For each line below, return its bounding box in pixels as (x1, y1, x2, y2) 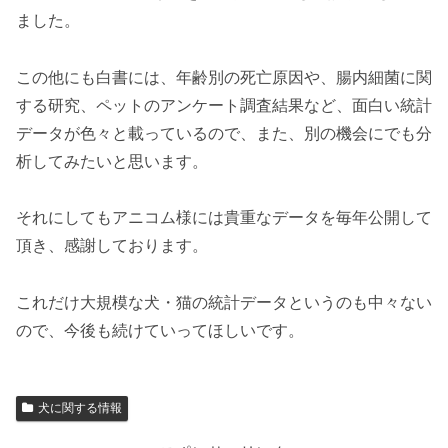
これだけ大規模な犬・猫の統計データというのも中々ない (16, 294, 432, 312)
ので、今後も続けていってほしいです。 (16, 322, 304, 340)
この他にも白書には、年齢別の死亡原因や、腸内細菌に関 (16, 68, 432, 86)
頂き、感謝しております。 (16, 237, 208, 255)
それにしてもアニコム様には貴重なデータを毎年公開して (16, 209, 432, 227)
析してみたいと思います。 (16, 152, 208, 170)
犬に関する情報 (37, 401, 122, 416)
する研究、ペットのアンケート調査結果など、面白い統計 (16, 96, 432, 114)
